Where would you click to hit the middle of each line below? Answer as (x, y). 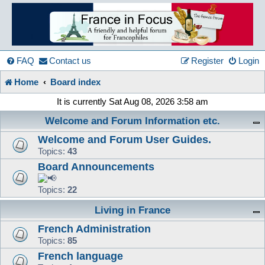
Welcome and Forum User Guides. (125, 139)
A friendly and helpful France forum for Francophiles (111, 133)
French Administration (94, 228)
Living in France (132, 210)
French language (80, 256)
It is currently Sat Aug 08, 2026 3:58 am (132, 101)
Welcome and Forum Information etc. (132, 121)
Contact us (70, 60)
